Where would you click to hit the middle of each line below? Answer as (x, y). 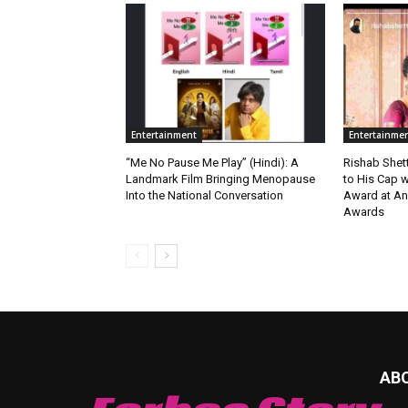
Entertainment (164, 135)
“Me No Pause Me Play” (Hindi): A (212, 163)
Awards (363, 212)
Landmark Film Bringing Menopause (220, 179)
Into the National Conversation (204, 196)
